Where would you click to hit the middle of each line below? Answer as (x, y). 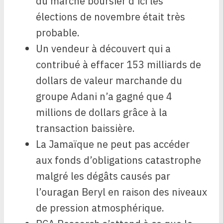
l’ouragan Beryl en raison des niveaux (121, 192)
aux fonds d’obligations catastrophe (118, 160)
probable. (58, 33)
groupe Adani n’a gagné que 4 (104, 97)
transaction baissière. (85, 128)
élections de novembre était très (111, 17)
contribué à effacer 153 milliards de (118, 65)
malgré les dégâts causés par (103, 176)
